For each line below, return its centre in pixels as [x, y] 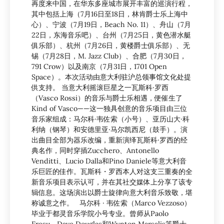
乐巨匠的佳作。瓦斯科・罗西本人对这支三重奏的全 [112, 172]
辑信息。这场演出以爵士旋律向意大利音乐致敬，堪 [112, 193]
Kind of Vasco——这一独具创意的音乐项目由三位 [109, 109]
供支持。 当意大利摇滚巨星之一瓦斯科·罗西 [100, 88]
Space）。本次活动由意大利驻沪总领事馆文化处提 [111, 77]
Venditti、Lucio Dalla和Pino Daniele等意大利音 [109, 161]
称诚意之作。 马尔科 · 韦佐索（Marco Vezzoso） [111, 203]
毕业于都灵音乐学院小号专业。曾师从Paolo [100, 214]
